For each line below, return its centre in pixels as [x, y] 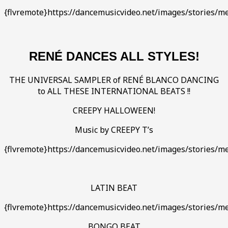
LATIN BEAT [114, 188]
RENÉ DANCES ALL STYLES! [114, 56]
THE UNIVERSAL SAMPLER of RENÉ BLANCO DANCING [114, 80]
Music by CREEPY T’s [114, 130]
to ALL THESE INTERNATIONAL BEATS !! [114, 91]
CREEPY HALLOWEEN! [114, 110]
